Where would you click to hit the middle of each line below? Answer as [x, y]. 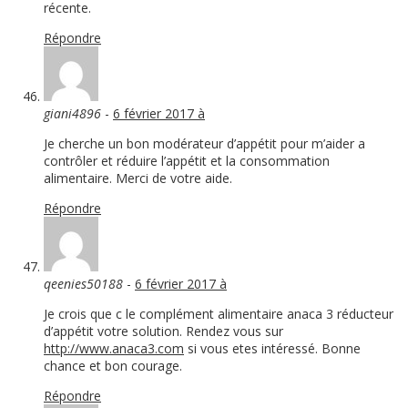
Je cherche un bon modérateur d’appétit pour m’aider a [204, 144]
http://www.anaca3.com [114, 349]
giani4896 [72, 114]
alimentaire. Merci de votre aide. [138, 178]
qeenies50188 [83, 284]
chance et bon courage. [113, 366]
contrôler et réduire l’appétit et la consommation [187, 161]
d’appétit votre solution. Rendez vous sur [163, 331]
